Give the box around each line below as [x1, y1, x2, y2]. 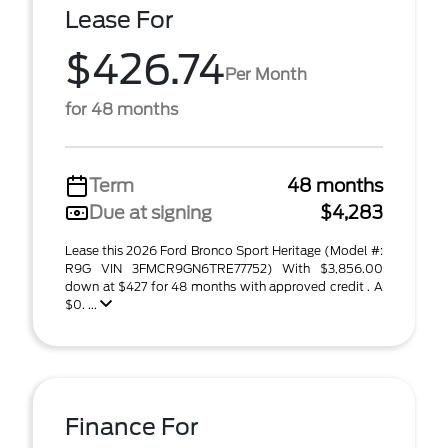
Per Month [225, 64, 307, 84]
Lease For [65, 6, 174, 34]
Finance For [65, 413, 199, 441]
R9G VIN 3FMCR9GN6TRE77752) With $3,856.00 [65, 261, 383, 276]
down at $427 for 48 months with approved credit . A [65, 279, 383, 294]
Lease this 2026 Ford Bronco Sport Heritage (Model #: [65, 243, 383, 258]
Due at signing [89, 202, 212, 223]
